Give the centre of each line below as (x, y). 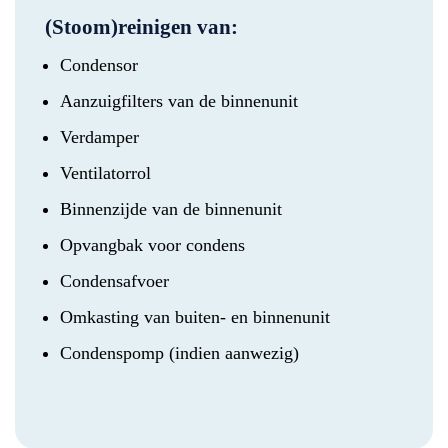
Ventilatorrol (105, 173)
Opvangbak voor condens (152, 245)
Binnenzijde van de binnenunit (171, 209)
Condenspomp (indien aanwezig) (179, 353)
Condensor (99, 65)
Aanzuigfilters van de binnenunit (179, 101)
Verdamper (99, 137)
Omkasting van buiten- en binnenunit (195, 317)
